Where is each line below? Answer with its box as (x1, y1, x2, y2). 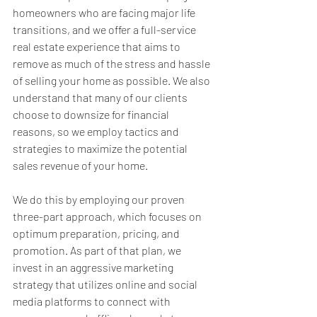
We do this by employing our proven (13, 192, 187, 207)
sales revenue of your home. (13, 158, 148, 173)
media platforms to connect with (13, 294, 173, 309)
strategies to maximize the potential (13, 142, 190, 156)
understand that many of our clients (13, 91, 190, 105)
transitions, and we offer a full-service (13, 23, 198, 37)
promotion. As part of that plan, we (13, 243, 183, 258)
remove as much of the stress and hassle (13, 57, 212, 71)
